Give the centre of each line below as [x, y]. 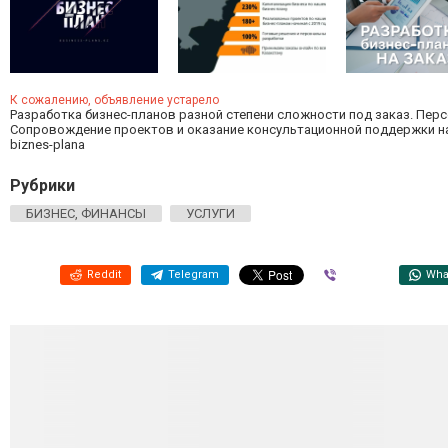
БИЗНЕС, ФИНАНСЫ [86, 214]
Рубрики [42, 186]
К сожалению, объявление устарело [114, 100]
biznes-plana [47, 145]
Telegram [193, 275]
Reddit [104, 275]
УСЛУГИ [210, 214]
